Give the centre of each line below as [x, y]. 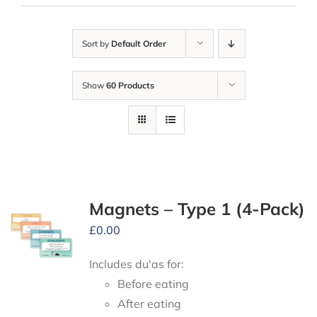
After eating [149, 304]
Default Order [138, 44]
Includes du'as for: [136, 264]
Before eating [153, 284]
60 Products [130, 86]
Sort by [96, 44]
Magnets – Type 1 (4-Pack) [197, 209]
